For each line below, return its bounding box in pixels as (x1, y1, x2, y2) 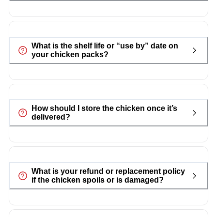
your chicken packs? (31, 50, 108, 59)
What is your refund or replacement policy (31, 167, 185, 176)
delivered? (31, 113, 70, 122)
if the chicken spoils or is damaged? (31, 176, 164, 185)
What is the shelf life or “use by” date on (31, 41, 178, 50)
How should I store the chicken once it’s (31, 104, 177, 113)
